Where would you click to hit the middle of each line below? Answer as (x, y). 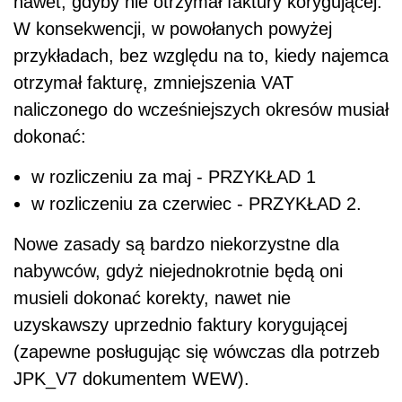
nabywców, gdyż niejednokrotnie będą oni (178, 271)
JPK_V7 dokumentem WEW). (131, 378)
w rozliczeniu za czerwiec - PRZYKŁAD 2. (197, 203)
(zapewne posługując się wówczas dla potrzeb (197, 351)
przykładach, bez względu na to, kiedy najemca (201, 55)
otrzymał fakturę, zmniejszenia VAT (153, 82)
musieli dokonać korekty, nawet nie (152, 297)
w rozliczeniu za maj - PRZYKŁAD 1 (174, 176)
